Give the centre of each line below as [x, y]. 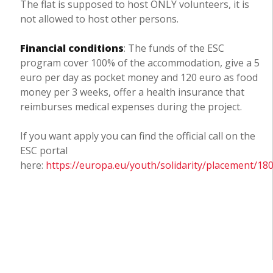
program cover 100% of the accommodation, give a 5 [140, 63]
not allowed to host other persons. [100, 19]
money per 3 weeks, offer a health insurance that [132, 92]
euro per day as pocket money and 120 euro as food [139, 78]
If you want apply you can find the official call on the [137, 136]
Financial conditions [72, 48]
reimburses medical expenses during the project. [131, 107]
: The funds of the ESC [174, 48]
